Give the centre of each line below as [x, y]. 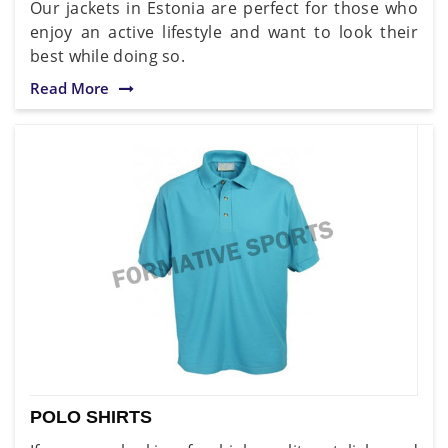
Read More [69, 87]
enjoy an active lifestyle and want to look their [224, 31]
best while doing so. [108, 55]
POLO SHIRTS [91, 416]
